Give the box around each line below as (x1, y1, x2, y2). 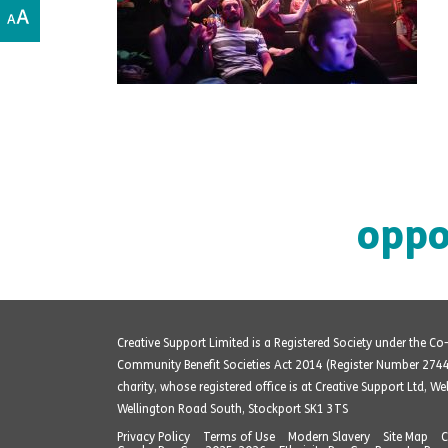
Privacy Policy (117, 429, 190, 444)
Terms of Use (203, 429, 275, 444)
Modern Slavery (288, 429, 370, 444)
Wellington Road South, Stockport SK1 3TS (117, 401, 348, 416)
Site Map (383, 429, 428, 444)
